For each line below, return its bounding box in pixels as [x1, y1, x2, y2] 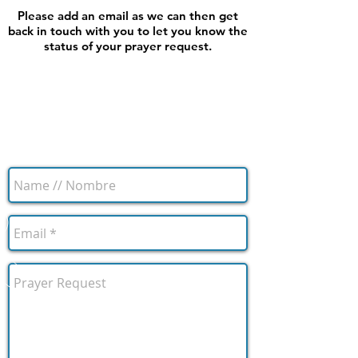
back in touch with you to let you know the [8, 23, 248, 38]
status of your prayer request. [44, 38, 212, 54]
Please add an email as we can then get [18, 8, 238, 23]
